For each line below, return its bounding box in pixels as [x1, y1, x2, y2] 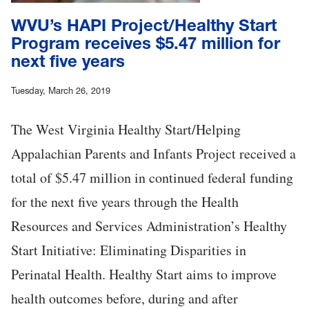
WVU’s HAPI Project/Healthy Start [11, 15, 277, 36]
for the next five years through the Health [11, 192, 239, 212]
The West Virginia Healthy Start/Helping [11, 120, 241, 139]
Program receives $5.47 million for [11, 33, 280, 54]
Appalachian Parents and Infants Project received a [11, 144, 296, 163]
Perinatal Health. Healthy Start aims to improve [11, 265, 277, 284]
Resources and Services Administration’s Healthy [11, 217, 287, 236]
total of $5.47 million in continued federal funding [11, 168, 293, 188]
